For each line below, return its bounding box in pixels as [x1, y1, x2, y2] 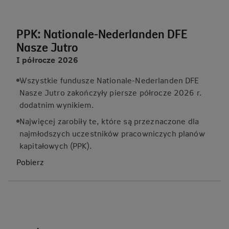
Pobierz [16, 156, 44, 167]
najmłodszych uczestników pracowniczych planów [19, 128, 205, 139]
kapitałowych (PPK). [19, 140, 95, 151]
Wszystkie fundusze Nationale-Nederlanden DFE [19, 75, 199, 85]
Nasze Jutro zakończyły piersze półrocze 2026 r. [19, 87, 202, 98]
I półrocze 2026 [16, 54, 79, 65]
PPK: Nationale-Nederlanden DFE [16, 25, 188, 42]
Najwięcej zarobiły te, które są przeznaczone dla [19, 116, 199, 126]
